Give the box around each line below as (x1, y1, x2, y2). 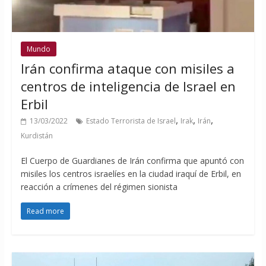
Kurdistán (20, 131, 53, 141)
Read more (26, 206, 64, 217)
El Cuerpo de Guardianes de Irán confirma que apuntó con (20, 155, 244, 167)
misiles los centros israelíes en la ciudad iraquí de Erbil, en (20, 168, 241, 180)
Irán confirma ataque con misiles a (20, 59, 235, 78)
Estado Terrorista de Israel (85, 116, 176, 126)
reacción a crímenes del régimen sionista (20, 181, 178, 193)
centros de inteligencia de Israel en (20, 77, 236, 96)
